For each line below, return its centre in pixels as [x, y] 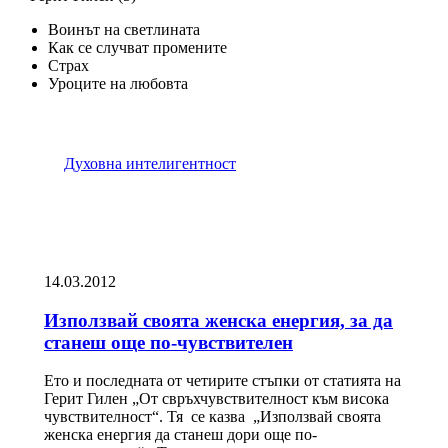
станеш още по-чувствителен [168, 342]
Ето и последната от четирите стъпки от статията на [222, 381]
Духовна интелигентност [150, 163]
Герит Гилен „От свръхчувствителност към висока [216, 399]
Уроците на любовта [118, 83]
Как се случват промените [137, 47]
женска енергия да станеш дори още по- [180, 435]
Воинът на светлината [124, 29]
